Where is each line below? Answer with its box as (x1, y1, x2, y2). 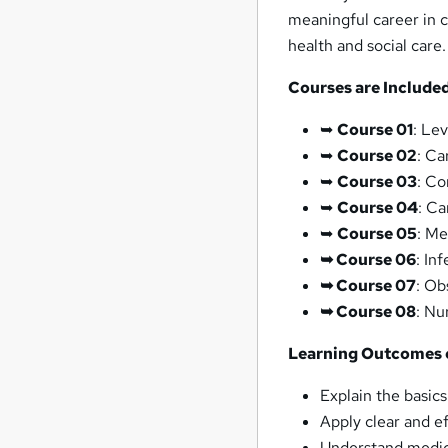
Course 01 (337, 118, 414, 140)
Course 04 (337, 196, 419, 218)
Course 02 (337, 144, 418, 166)
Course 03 (337, 170, 418, 192)
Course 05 (337, 222, 418, 244)
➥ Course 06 (320, 248, 417, 270)
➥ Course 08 (320, 300, 417, 322)
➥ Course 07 (320, 274, 417, 296)
